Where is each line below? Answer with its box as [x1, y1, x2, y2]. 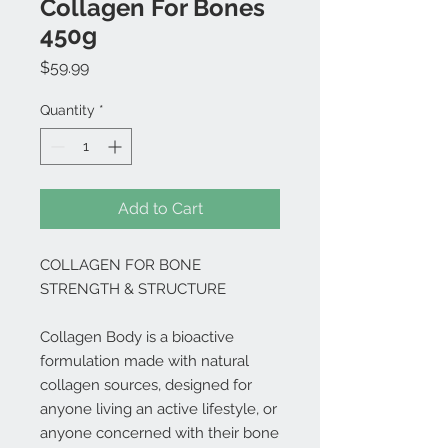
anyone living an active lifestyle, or [40, 400, 277, 418]
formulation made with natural [40, 352, 249, 370]
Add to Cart [117, 199, 203, 218]
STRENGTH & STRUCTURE [40, 280, 226, 298]
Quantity [40, 102, 95, 118]
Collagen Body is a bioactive [40, 328, 234, 346]
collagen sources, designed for [40, 376, 252, 394]
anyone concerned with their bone [40, 424, 279, 442]
